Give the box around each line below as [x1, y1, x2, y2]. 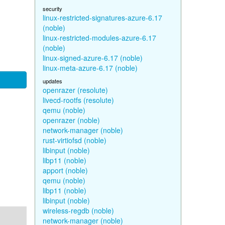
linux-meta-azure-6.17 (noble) [42, 63, 138, 73]
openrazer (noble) [42, 115, 100, 125]
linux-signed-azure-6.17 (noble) [42, 53, 143, 63]
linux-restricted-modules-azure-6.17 [42, 33, 156, 43]
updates [42, 77, 62, 85]
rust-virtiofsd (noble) [42, 135, 106, 145]
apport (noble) [42, 165, 88, 175]
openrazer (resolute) [42, 85, 108, 95]
